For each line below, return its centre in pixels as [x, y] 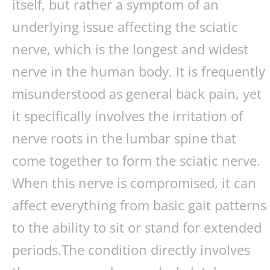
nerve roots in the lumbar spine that [124, 138]
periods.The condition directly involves [131, 250]
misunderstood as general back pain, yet [137, 94]
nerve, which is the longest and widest [130, 49]
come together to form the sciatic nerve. [136, 161]
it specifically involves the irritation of [127, 116]
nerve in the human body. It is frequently [139, 71]
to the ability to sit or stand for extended [137, 228]
